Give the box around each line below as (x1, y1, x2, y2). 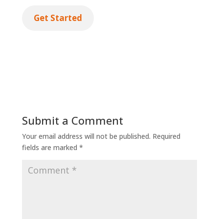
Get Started (33, 12, 82, 24)
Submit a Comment (22, 113, 123, 128)
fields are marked (22, 143, 79, 153)
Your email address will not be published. (22, 131, 151, 141)
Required (152, 131, 180, 141)
